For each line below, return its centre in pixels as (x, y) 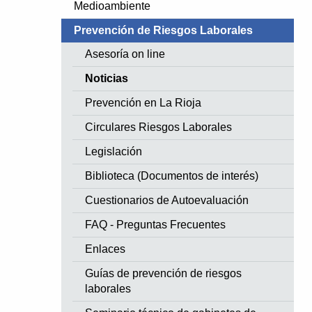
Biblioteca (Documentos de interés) (172, 175)
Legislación (114, 151)
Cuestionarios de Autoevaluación (167, 200)
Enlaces (106, 249)
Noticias (107, 78)
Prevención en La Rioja (143, 102)
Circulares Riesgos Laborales (159, 127)
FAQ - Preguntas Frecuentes (156, 224)
